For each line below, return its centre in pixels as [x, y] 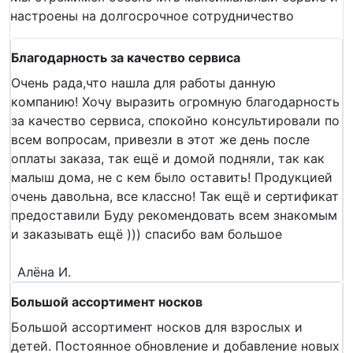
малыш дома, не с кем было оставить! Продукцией [172, 177]
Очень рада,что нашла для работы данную [143, 82]
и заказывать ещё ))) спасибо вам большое [147, 234]
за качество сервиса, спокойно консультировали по [175, 120]
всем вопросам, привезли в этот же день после [160, 139]
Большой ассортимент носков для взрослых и [157, 327]
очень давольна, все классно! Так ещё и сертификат [175, 196]
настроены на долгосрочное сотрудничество [152, 15]
